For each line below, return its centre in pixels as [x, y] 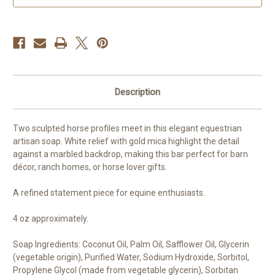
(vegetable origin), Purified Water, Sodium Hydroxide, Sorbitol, [131, 257]
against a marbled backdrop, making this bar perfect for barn [130, 154]
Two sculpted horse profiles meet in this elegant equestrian [127, 128]
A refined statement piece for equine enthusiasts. [109, 192]
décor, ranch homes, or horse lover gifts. [90, 167]
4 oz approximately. [51, 218]
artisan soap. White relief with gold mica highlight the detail [126, 141]
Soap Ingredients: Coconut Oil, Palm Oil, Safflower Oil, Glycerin [131, 244]
